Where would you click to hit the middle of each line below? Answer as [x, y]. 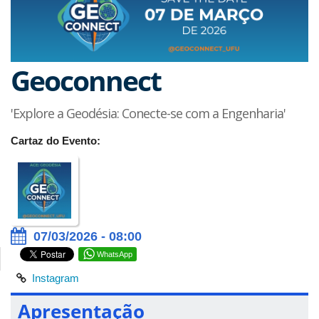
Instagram [56, 278]
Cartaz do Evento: [57, 140]
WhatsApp [115, 254]
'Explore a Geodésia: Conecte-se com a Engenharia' [148, 113]
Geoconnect [86, 80]
